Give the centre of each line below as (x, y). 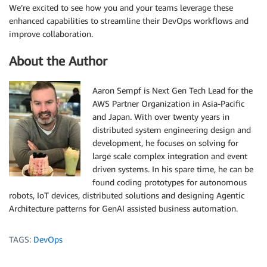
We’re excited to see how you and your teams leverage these (121, 8)
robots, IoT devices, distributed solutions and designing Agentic (127, 195)
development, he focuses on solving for (165, 142)
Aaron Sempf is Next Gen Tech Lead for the (173, 90)
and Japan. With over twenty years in (161, 116)
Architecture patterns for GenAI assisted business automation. (123, 208)
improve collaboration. (51, 34)
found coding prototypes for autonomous (170, 182)
